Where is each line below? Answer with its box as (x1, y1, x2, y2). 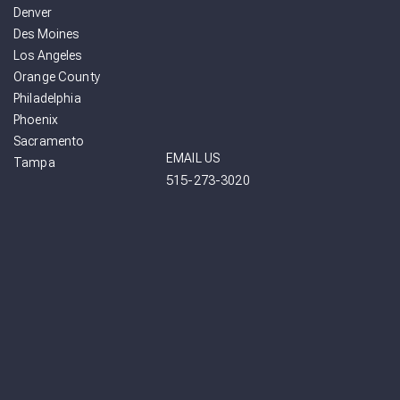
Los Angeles (13, 48, 82, 63)
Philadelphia (13, 91, 81, 106)
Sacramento (13, 134, 85, 149)
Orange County (13, 70, 100, 85)
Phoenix (13, 112, 58, 128)
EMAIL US (166, 151, 221, 166)
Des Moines (13, 27, 79, 42)
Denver (13, 5, 52, 21)
